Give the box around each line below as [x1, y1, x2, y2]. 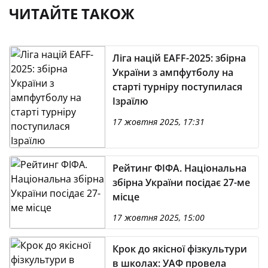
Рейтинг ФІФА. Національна [112, 162, 246, 175]
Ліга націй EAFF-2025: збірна [112, 51, 246, 65]
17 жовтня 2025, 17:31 [112, 116, 205, 127]
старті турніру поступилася [112, 80, 242, 93]
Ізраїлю [112, 95, 148, 108]
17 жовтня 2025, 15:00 [112, 212, 205, 223]
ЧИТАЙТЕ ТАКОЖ [9, 4, 135, 23]
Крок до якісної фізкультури [112, 242, 247, 255]
